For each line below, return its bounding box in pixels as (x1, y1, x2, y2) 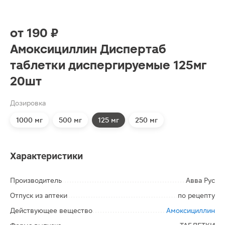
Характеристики (10, 151, 83, 161)
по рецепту (178, 191, 215, 199)
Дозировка (10, 99, 46, 107)
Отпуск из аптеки (10, 191, 67, 199)
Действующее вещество (10, 206, 92, 214)
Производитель (10, 176, 62, 184)
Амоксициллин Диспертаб (10, 42, 166, 56)
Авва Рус (186, 176, 215, 184)
